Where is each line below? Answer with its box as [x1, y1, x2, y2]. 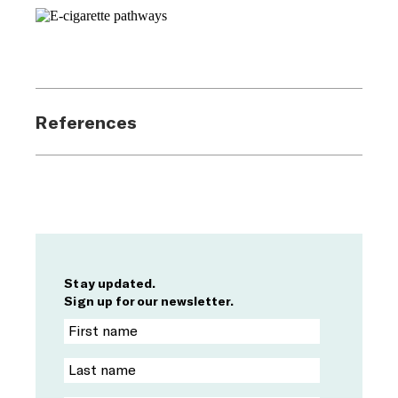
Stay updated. [64, 275, 156, 291]
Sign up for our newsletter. [64, 292, 235, 308]
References [36, 110, 138, 132]
